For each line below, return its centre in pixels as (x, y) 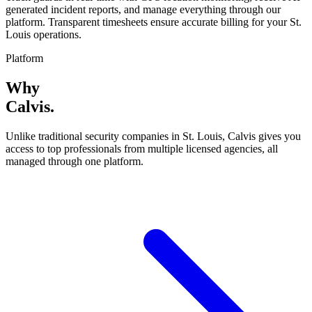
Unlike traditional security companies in (94, 136)
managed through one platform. (75, 162)
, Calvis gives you (262, 136)
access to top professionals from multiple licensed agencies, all (142, 149)
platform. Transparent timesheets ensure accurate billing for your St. (154, 22)
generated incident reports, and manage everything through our (143, 10)
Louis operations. (44, 35)
